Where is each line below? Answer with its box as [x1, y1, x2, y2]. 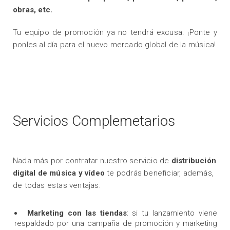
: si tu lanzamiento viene [126, 208, 217, 218]
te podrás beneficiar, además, [107, 168, 214, 178]
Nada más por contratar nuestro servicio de [13, 156, 171, 165]
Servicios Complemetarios [13, 112, 175, 129]
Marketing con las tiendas [27, 208, 127, 218]
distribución [171, 156, 217, 165]
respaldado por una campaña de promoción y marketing [14, 218, 217, 228]
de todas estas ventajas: [13, 180, 101, 190]
